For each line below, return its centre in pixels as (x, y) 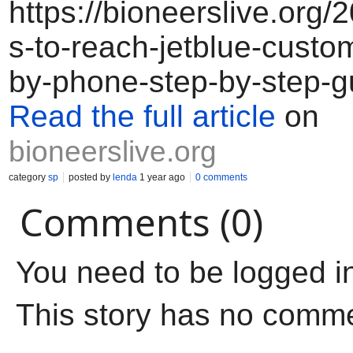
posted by (91, 177)
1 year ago (161, 177)
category (28, 177)
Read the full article (142, 116)
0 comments (221, 177)
